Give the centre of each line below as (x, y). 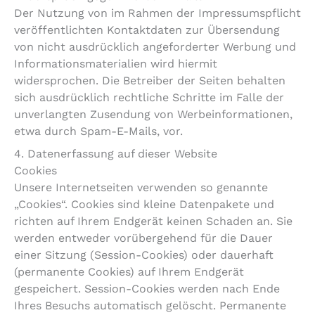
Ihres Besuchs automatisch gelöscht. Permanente (150, 306)
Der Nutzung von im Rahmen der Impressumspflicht (157, 13)
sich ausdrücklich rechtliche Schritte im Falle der (149, 98)
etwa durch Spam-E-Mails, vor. (98, 131)
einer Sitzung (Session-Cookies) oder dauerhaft (144, 255)
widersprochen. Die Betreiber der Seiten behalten (150, 81)
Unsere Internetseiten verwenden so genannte (141, 188)
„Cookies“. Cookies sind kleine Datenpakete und (144, 205)
